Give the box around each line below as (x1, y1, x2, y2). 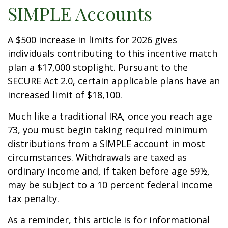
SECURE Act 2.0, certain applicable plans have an (8, 75, 220, 87)
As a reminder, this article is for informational (8, 214, 210, 226)
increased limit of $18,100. (8, 89, 122, 101)
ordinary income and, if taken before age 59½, (8, 165, 210, 177)
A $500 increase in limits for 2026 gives (8, 34, 177, 46)
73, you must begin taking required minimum (8, 124, 207, 136)
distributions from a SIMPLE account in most (8, 137, 205, 150)
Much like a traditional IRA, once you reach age (8, 110, 212, 122)
